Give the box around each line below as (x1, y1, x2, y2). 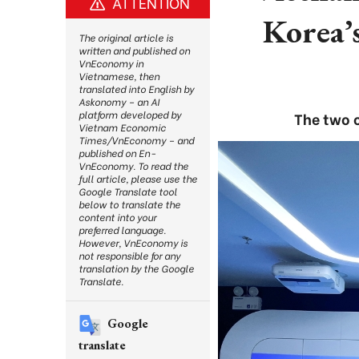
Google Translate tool (79, 184, 177, 198)
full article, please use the (79, 171, 197, 185)
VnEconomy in (79, 56, 143, 70)
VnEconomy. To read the (79, 159, 188, 172)
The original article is (79, 30, 173, 44)
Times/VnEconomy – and (79, 133, 194, 147)
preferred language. (79, 223, 166, 236)
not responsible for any (79, 248, 180, 262)
